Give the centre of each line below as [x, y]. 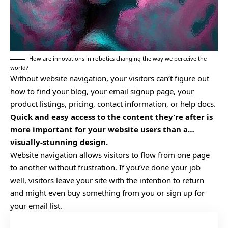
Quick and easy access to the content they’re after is [111, 116]
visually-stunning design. [59, 142]
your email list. [36, 205]
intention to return [172, 180]
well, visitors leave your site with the [75, 180]
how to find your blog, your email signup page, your [102, 91]
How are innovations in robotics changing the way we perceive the [118, 58]
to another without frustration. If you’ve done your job [105, 167]
